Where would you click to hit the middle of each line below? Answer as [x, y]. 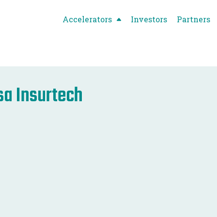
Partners [194, 19]
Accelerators [87, 19]
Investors [149, 19]
